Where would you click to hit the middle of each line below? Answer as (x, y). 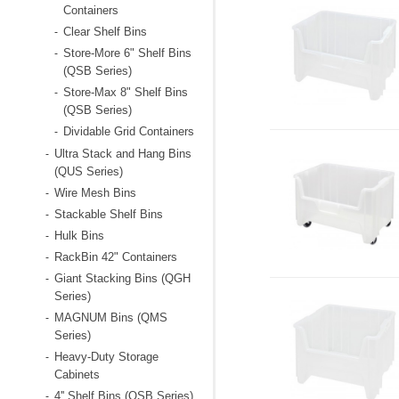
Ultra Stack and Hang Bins (122, 154)
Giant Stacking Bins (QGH (122, 278)
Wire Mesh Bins (95, 193)
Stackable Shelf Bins (108, 214)
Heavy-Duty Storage (106, 357)
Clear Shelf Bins (105, 32)
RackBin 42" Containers (115, 257)
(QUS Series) (88, 171)
